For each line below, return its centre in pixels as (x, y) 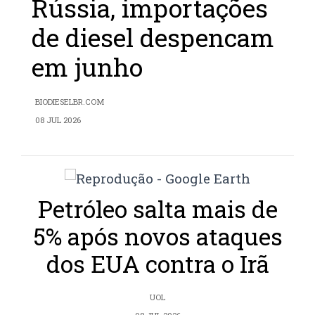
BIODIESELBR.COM (70, 102)
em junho (87, 67)
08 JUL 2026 (58, 120)
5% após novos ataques (157, 237)
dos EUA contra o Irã (157, 264)
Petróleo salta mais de (157, 209)
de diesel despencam (153, 38)
